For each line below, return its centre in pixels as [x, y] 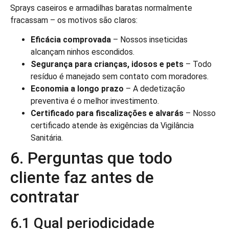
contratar [45, 197]
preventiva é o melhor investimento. [95, 101]
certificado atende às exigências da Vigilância [112, 126]
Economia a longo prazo [77, 89]
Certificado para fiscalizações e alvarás [107, 113]
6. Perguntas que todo [91, 158]
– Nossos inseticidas [149, 40]
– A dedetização [154, 89]
